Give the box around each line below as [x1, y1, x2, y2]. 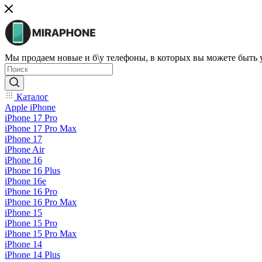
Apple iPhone [5, 102, 56, 112]
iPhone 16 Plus [5, 166, 60, 175]
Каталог [14, 92, 49, 102]
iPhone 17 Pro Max [5, 123, 77, 133]
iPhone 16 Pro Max [5, 197, 77, 207]
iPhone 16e [5, 176, 46, 186]
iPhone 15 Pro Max [5, 229, 77, 239]
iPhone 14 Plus [5, 250, 60, 260]
